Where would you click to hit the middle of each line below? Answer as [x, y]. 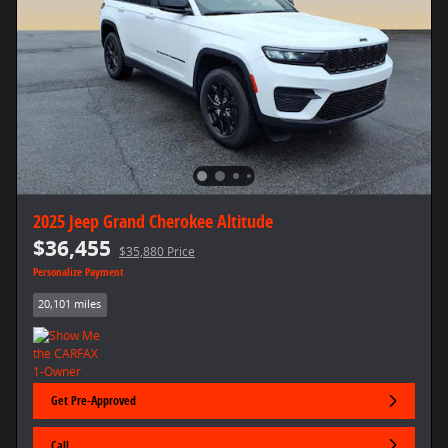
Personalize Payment [78, 272]
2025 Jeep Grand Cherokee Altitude [153, 221]
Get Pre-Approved [94, 401]
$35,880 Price [157, 252]
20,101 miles [70, 304]
